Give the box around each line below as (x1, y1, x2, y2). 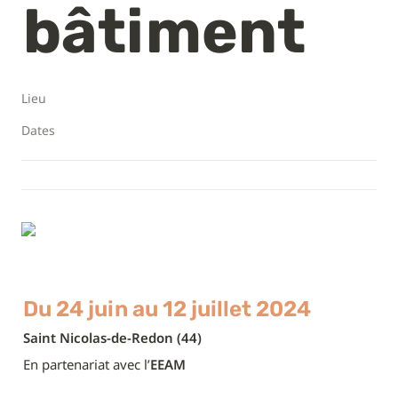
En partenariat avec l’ (23, 355, 150, 373)
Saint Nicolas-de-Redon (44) (23, 329, 202, 346)
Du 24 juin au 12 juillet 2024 (23, 296, 311, 322)
